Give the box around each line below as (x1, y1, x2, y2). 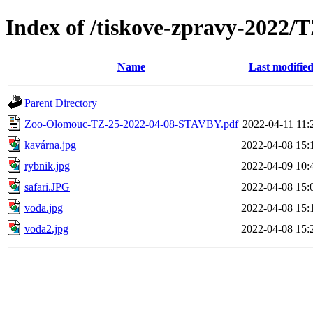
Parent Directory (24, 96, 97, 109)
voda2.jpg (24, 222, 68, 235)
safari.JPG (24, 180, 70, 193)
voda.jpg (24, 201, 63, 214)
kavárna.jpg (24, 138, 76, 151)
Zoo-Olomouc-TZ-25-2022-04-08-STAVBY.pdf (24, 117, 238, 130)
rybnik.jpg (24, 159, 70, 172)
